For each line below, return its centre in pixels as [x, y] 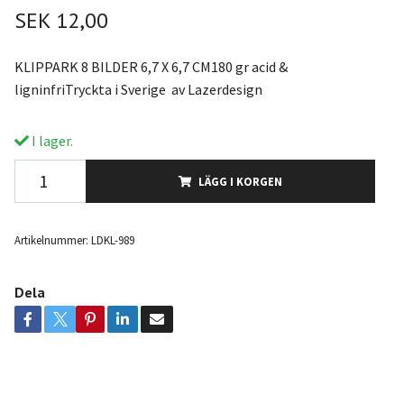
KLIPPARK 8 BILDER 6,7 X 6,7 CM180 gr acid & [151, 67]
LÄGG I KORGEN [240, 181]
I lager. [50, 141]
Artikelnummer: [51, 240]
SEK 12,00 [61, 20]
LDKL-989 [112, 240]
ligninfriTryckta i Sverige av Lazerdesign [138, 89]
